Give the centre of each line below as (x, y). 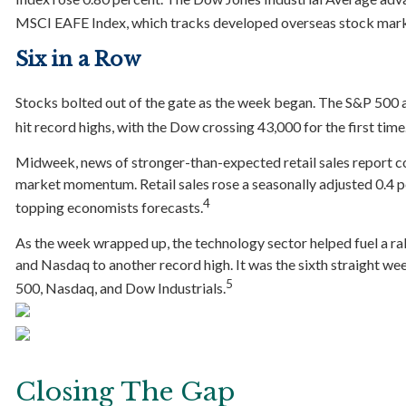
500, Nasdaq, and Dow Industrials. (121, 288)
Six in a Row (78, 60)
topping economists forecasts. (109, 207)
